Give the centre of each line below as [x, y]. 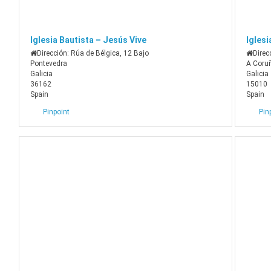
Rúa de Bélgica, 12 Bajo [110, 53]
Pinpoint [57, 112]
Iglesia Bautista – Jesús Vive [89, 40]
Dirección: [54, 53]
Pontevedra [49, 63]
